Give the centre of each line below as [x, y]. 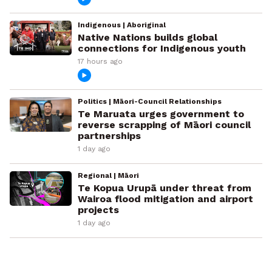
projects [98, 210]
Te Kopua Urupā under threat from [164, 188]
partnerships [109, 136]
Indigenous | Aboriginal [121, 25]
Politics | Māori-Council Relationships [149, 102]
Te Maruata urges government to [161, 114]
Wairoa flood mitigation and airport [165, 199]
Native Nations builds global [147, 38]
